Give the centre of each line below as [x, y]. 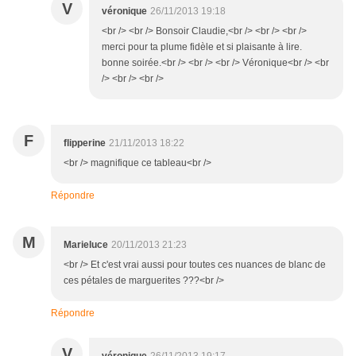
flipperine [85, 143]
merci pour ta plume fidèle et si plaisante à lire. [202, 47]
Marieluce [86, 245]
